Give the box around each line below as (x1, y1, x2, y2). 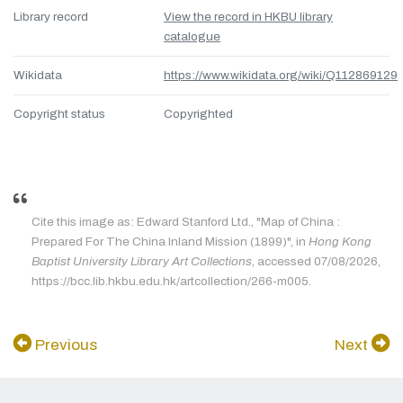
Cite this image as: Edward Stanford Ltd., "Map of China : (31, 215, 340, 229)
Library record (13, 10, 88, 24)
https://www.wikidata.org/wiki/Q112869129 (164, 68, 398, 83)
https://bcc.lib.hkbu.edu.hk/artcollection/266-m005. (31, 274, 311, 289)
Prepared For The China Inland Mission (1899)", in (31, 235, 309, 249)
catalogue (164, 30, 220, 44)
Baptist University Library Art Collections (31, 255, 252, 269)
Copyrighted (164, 107, 233, 121)
